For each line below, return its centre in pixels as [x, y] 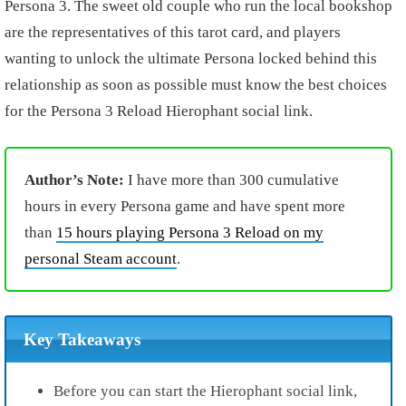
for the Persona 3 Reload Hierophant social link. [159, 111]
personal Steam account [101, 259]
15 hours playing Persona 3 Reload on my [190, 233]
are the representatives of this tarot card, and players [173, 33]
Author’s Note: [74, 180]
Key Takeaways [82, 340]
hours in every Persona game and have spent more [185, 207]
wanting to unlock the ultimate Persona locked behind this [191, 59]
